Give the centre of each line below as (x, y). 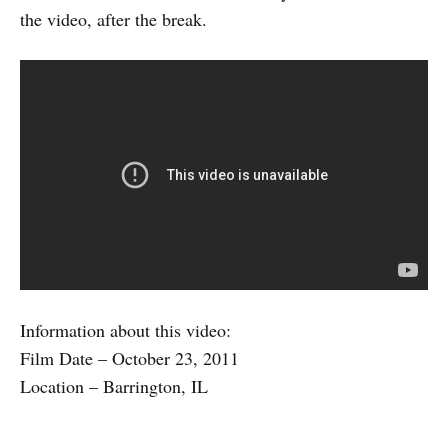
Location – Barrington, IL (114, 386)
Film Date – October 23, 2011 (129, 358)
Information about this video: (125, 330)
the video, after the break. (113, 18)
